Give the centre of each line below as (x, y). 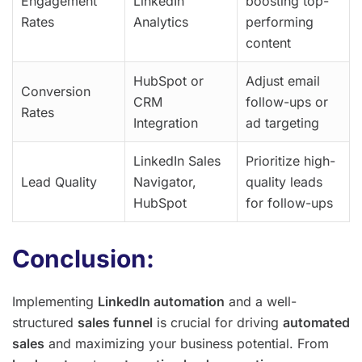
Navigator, (165, 182)
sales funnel (115, 323)
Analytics (161, 22)
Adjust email (283, 81)
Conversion (56, 92)
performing (280, 22)
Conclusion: (83, 259)
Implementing (55, 302)
